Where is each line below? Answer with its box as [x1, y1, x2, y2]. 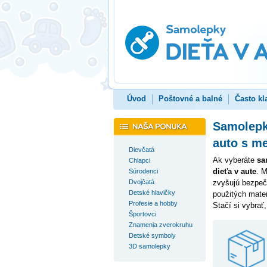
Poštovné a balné [158, 94, 222, 103]
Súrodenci [128, 167, 158, 175]
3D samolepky [128, 243, 170, 250]
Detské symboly [128, 232, 176, 239]
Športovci [128, 210, 156, 218]
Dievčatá [128, 146, 154, 153]
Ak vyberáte [212, 156, 257, 164]
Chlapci [128, 157, 150, 164]
